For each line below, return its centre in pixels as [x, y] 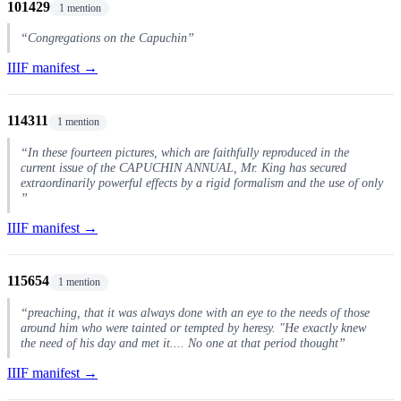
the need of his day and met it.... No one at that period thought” [183, 342]
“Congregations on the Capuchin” [107, 38]
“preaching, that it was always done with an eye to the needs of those [195, 312]
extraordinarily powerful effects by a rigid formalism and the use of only [202, 183]
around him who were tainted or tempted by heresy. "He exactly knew [193, 327]
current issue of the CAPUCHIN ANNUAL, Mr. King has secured [183, 168]
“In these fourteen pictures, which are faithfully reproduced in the [185, 153]
